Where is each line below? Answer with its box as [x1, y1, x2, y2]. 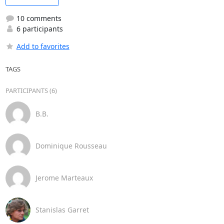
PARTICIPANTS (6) [5, 85, 57, 95]
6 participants [14, 23, 63, 33]
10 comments [14, 13, 61, 23]
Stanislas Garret [35, 205, 89, 214]
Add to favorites [16, 41, 69, 51]
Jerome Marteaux [35, 173, 93, 182]
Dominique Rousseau [35, 141, 107, 150]
